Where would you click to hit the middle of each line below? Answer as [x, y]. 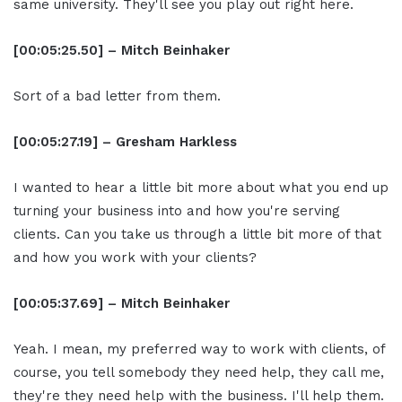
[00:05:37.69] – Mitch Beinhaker [122, 304]
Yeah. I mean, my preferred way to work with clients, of [199, 350]
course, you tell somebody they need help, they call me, [199, 373]
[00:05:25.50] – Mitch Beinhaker [122, 51]
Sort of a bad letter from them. [117, 96]
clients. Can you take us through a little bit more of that [197, 235]
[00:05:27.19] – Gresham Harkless [125, 142]
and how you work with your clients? [135, 258]
